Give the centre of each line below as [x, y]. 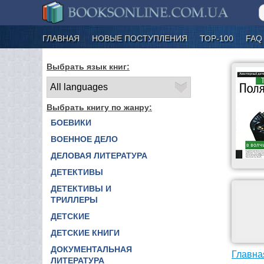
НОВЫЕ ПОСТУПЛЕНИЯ [140, 38]
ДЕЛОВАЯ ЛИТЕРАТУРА [99, 155]
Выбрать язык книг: [88, 66]
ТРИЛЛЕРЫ [74, 199]
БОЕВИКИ [71, 122]
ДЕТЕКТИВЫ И [81, 188]
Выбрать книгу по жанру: [99, 107]
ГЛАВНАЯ [61, 38]
